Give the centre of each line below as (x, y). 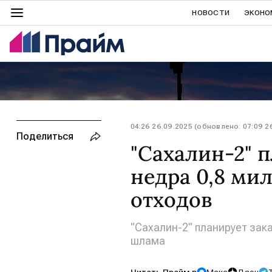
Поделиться (45, 136)
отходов (171, 199)
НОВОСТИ (211, 13)
